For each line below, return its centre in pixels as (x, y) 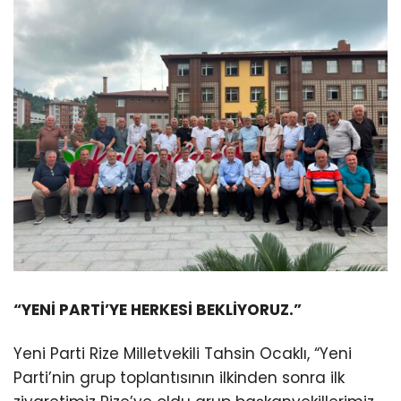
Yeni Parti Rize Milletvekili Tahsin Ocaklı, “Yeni (183, 354)
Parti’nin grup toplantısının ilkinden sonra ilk (179, 378)
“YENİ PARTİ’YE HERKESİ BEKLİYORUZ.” (158, 310)
